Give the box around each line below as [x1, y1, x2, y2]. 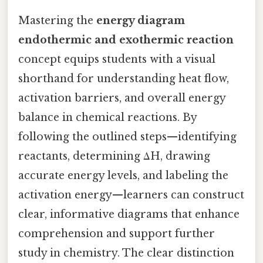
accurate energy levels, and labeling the [18, 169, 228, 183]
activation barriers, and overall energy [18, 92, 225, 105]
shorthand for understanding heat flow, [18, 72, 229, 86]
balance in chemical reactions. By [18, 111, 197, 124]
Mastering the [18, 14, 96, 28]
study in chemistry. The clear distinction [18, 247, 234, 260]
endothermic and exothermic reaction [18, 33, 234, 47]
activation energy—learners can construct [18, 188, 244, 202]
